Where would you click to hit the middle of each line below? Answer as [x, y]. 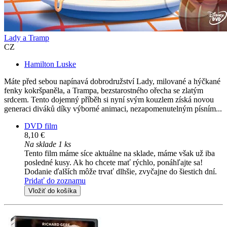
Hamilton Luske [50, 64]
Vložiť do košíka [52, 191]
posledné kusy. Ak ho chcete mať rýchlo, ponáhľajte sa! [113, 163]
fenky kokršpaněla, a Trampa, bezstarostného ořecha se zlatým [104, 91]
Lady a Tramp [27, 38]
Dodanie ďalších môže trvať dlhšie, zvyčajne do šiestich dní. [121, 172]
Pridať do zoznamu [55, 181]
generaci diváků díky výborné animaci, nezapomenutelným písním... [113, 109]
